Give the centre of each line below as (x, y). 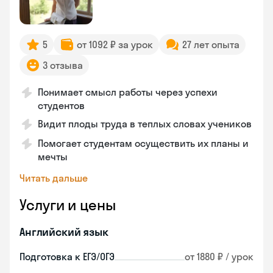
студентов (61, 105)
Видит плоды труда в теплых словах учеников (145, 124)
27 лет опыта (211, 44)
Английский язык (64, 232)
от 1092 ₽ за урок (115, 44)
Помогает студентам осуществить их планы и (143, 143)
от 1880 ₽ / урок (219, 257)
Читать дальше (54, 178)
